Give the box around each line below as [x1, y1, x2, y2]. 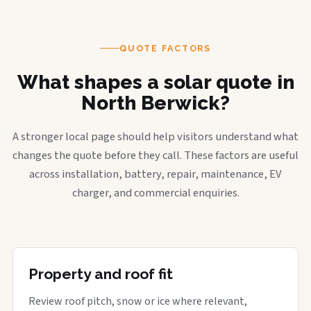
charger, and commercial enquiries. [72, 184, 239, 201]
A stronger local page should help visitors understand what [12, 128, 299, 145]
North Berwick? [81, 91, 230, 115]
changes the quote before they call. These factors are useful [12, 146, 299, 164]
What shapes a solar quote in [17, 70, 294, 94]
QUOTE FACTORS [119, 42, 211, 53]
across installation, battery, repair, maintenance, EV [29, 165, 282, 183]
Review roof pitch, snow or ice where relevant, [28, 293, 247, 309]
